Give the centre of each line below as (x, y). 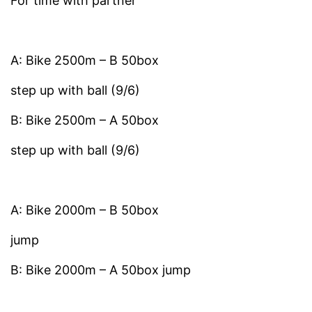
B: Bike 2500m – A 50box (85, 120)
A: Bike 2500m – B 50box (86, 61)
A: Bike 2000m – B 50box (86, 210)
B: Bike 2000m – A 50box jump (101, 270)
